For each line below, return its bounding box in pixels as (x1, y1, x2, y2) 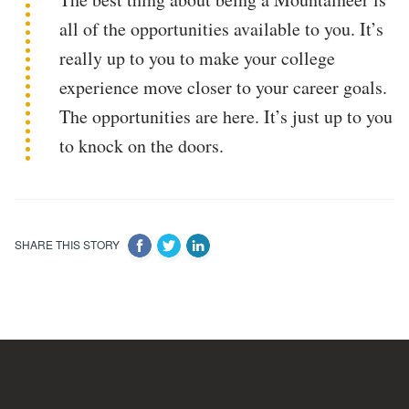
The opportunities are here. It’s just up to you (59, 103, 393, 129)
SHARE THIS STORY (15, 236, 122, 253)
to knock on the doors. (59, 132, 225, 158)
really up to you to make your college (59, 45, 336, 70)
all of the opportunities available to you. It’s (59, 16, 384, 41)
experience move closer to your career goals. (59, 74, 388, 100)
